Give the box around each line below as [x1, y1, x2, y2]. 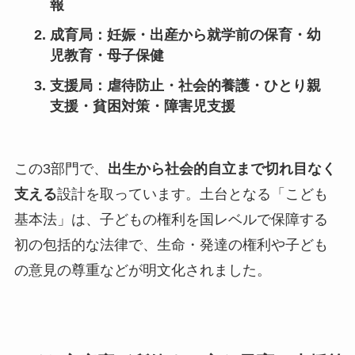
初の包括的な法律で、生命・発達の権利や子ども [13, 236, 328, 253]
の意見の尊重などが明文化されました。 [13, 261, 271, 278]
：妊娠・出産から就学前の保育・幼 [92, 26, 321, 43]
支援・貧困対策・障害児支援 [49, 97, 235, 114]
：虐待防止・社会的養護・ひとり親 [92, 77, 321, 94]
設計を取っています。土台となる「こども [56, 185, 328, 202]
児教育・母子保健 [49, 47, 164, 63]
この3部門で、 [13, 160, 108, 177]
